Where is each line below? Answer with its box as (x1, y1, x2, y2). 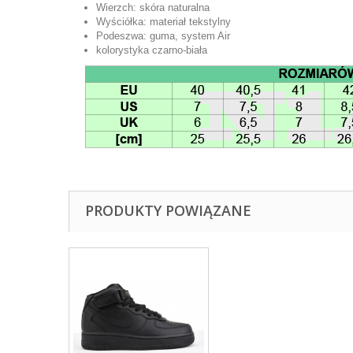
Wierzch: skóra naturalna (96, 2, 210, 13)
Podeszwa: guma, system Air (96, 30, 230, 42)
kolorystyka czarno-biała (96, 44, 207, 56)
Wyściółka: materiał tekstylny (96, 16, 231, 28)
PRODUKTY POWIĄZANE (85, 201, 251, 220)
